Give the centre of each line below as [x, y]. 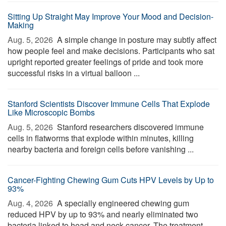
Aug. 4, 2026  [31, 203]
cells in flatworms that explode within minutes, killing [101, 138]
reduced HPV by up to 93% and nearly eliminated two [103, 214]
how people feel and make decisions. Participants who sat [111, 51]
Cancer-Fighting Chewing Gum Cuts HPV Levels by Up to [111, 180]
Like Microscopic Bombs [51, 112]
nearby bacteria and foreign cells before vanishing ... [101, 149]
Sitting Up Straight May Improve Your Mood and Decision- [110, 16]
